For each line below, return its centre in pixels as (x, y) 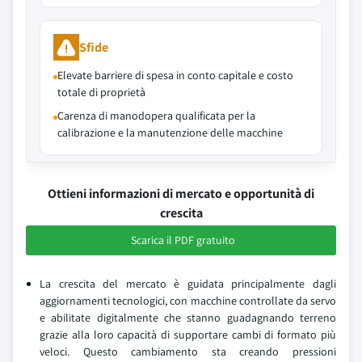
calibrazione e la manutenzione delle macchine (170, 133)
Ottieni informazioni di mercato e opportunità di (181, 194)
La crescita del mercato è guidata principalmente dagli (188, 284)
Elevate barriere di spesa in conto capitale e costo (175, 75)
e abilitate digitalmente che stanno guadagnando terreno (188, 318)
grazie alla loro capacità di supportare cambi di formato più (188, 335)
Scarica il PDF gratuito (183, 240)
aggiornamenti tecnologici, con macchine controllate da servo (188, 301)
